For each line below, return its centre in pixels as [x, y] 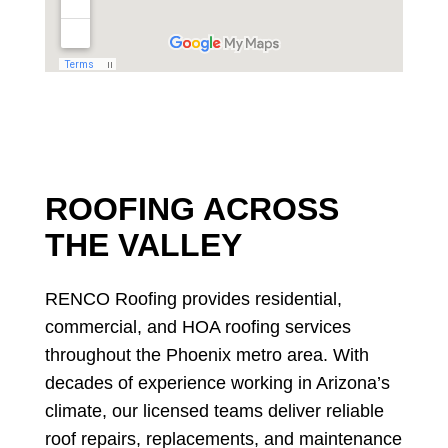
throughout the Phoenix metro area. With [206, 354]
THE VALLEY [143, 244]
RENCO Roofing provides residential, [193, 298]
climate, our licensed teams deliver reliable [214, 410]
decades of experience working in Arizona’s [217, 382]
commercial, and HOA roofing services [197, 326]
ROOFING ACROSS [191, 208]
